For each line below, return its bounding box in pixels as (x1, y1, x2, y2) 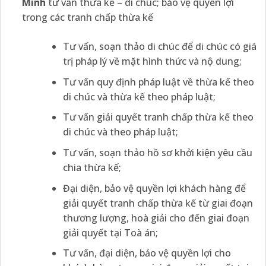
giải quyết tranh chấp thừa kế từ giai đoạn (62, 196, 253, 210)
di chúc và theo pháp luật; (62, 125, 178, 139)
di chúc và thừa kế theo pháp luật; (62, 90, 216, 103)
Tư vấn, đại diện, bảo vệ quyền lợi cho (62, 246, 231, 260)
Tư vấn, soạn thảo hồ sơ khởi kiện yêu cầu (62, 146, 252, 160)
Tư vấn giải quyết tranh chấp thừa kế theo (62, 110, 254, 124)
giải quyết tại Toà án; (62, 226, 158, 239)
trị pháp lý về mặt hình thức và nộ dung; (62, 55, 242, 68)
